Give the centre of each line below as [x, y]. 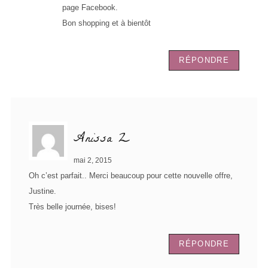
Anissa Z [101, 139]
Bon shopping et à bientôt [106, 23]
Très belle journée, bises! [72, 206]
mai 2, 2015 [93, 160]
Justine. [42, 191]
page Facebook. [90, 7]
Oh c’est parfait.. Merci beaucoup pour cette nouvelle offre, [131, 175]
